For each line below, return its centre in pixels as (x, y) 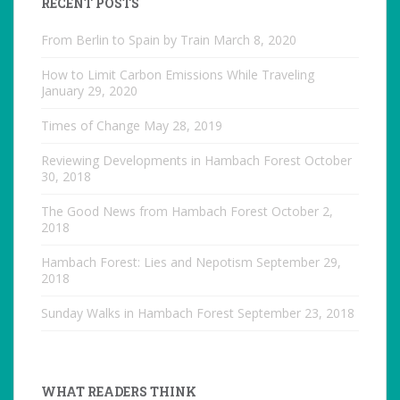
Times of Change (91, 126)
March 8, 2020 (255, 40)
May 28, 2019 (183, 126)
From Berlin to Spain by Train (125, 40)
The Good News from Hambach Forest (154, 212)
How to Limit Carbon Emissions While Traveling (178, 75)
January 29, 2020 (89, 91)
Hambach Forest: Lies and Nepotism (147, 262)
